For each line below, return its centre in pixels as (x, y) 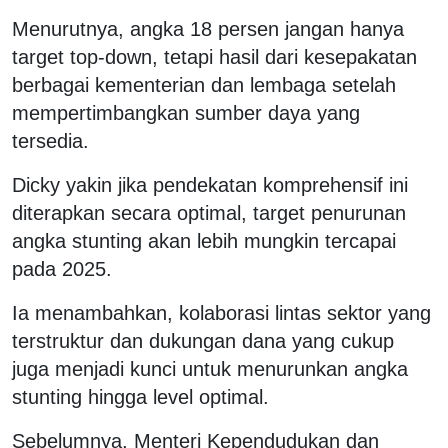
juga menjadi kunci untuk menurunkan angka (210, 368)
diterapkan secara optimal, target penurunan (209, 212)
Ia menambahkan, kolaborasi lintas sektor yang (221, 312)
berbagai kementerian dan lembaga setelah (204, 84)
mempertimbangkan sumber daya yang (186, 112)
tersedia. (50, 140)
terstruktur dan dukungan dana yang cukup (203, 340)
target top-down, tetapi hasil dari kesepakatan (214, 56)
